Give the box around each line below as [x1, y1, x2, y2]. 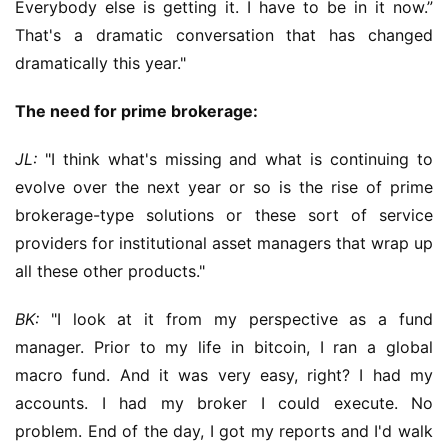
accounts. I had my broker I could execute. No [15, 393, 433, 413]
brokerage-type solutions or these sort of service [15, 205, 433, 225]
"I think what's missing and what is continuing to [37, 149, 433, 169]
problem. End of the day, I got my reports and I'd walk [15, 421, 433, 441]
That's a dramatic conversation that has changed [15, 25, 433, 45]
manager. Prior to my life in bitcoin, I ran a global [15, 337, 433, 357]
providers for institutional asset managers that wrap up [15, 233, 433, 253]
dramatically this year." [15, 53, 186, 73]
